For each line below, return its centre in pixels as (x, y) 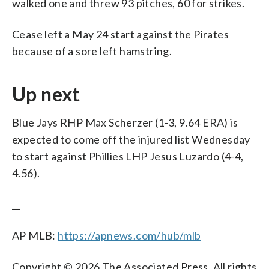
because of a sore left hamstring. (92, 51)
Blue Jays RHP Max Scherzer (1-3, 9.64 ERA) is (125, 122)
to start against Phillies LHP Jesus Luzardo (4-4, (128, 156)
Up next (46, 94)
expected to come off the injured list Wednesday (131, 139)
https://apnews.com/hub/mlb (129, 235)
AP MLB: (35, 235)
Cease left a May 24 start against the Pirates (120, 34)
